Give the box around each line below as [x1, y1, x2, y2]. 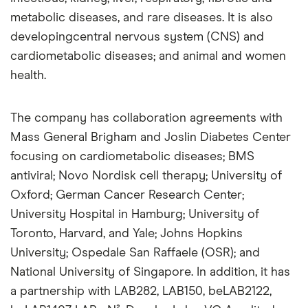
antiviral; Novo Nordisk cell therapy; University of [10, 169, 282, 182]
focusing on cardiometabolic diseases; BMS [10, 150, 254, 163]
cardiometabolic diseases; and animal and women [10, 49, 286, 63]
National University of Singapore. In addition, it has [10, 265, 290, 278]
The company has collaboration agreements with [10, 111, 283, 124]
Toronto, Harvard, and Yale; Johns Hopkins [10, 227, 243, 240]
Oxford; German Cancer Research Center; [10, 188, 244, 201]
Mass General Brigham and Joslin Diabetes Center [10, 131, 291, 144]
